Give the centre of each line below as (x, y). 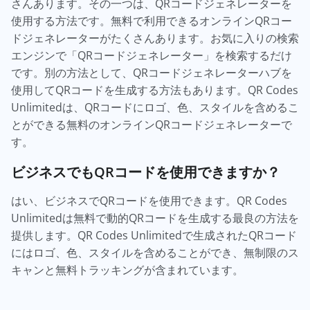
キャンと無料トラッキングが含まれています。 (127, 270)
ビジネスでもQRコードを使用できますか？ (146, 172)
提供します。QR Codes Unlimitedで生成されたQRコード (154, 235)
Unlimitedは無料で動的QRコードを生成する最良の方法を (155, 218)
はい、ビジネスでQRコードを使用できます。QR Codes (149, 201)
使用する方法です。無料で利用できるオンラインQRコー (152, 21)
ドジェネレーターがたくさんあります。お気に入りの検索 (155, 38)
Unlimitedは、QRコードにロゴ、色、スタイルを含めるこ (155, 107)
